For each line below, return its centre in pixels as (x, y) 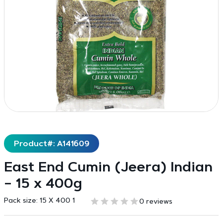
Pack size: (22, 201)
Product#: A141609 (51, 144)
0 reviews (156, 202)
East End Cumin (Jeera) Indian (108, 168)
